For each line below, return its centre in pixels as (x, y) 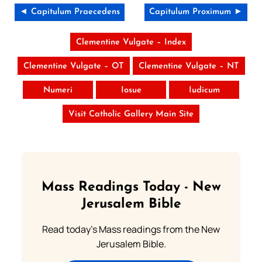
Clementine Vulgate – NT (189, 66)
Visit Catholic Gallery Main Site (131, 114)
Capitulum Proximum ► (196, 12)
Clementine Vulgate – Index (131, 42)
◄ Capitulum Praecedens (70, 12)
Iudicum (204, 90)
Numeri (58, 90)
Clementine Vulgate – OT (73, 66)
